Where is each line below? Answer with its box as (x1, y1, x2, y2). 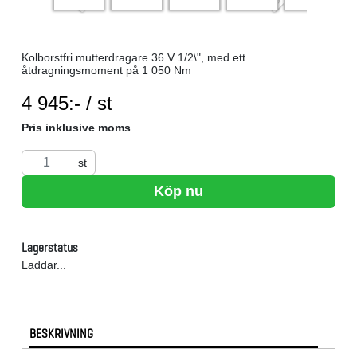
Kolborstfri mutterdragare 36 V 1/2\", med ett (22, 51, 245, 65)
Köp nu (154, 183, 203, 200)
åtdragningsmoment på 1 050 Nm (22, 64, 191, 77)
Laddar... (22, 258, 66, 272)
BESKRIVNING (29, 325, 93, 343)
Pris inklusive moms (22, 121, 131, 135)
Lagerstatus (22, 239, 78, 257)
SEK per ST (112, 92, 171, 105)
